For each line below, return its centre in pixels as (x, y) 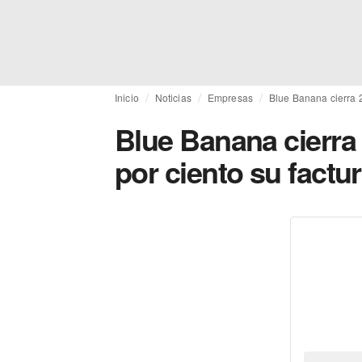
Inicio (127, 97)
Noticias (173, 97)
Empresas (230, 97)
